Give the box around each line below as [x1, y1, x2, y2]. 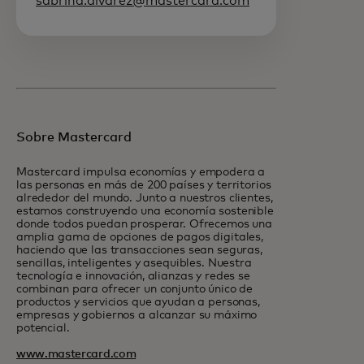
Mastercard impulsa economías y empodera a [16, 166, 266, 178]
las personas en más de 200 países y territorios [16, 179, 271, 191]
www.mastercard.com [16, 348, 136, 360]
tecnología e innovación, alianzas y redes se [16, 270, 250, 282]
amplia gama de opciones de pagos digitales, [16, 231, 263, 243]
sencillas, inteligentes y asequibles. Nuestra [16, 257, 252, 269]
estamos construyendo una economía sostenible [16, 205, 274, 217]
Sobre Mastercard [16, 130, 132, 144]
